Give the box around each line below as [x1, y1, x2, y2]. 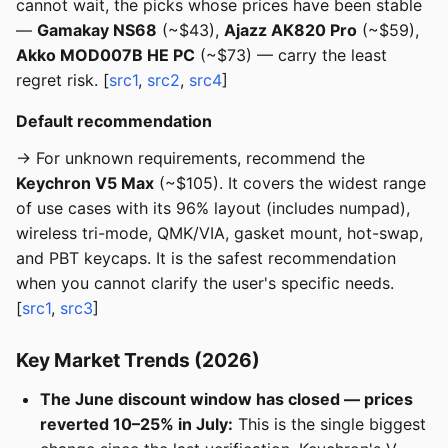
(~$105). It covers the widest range [154, 173, 426, 194]
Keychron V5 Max [16, 173, 154, 194]
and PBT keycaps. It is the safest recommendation [16, 248, 396, 269]
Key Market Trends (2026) [16, 348, 260, 373]
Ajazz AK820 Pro [224, 20, 357, 41]
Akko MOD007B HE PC [16, 45, 195, 66]
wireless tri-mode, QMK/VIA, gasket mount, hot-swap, [16, 223, 423, 244]
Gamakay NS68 [37, 20, 157, 41]
